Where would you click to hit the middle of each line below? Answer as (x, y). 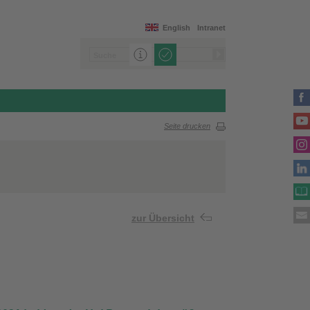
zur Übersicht (163, 218)
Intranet (211, 28)
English (176, 28)
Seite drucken (187, 126)
